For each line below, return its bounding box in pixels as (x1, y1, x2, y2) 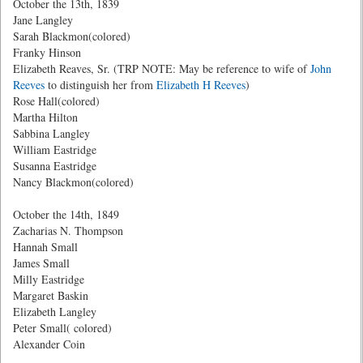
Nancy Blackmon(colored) (13, 174, 134, 190)
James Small (13, 255, 70, 271)
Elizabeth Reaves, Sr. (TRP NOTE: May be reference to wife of (13, 61, 310, 76)
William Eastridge (13, 142, 96, 157)
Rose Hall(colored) (13, 93, 100, 109)
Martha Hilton (13, 109, 78, 125)
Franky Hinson (13, 45, 81, 60)
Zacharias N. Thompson (13, 223, 123, 238)
